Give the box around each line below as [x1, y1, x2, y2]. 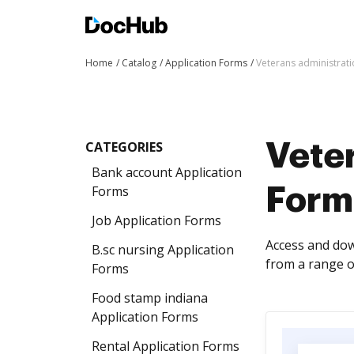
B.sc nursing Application [92, 241, 234, 258]
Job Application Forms [92, 212, 221, 229]
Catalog [122, 56, 156, 70]
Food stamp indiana [92, 289, 208, 307]
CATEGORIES [85, 138, 163, 156]
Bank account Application [92, 164, 242, 181]
